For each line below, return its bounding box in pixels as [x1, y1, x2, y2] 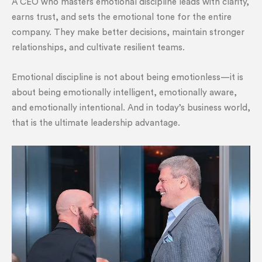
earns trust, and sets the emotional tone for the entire [12, 13, 232, 22]
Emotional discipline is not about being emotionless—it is [12, 73, 243, 82]
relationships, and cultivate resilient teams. [12, 43, 185, 52]
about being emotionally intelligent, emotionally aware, [12, 88, 237, 97]
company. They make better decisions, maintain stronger [12, 28, 244, 37]
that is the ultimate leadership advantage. [12, 119, 180, 127]
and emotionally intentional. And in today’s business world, [12, 104, 250, 112]
